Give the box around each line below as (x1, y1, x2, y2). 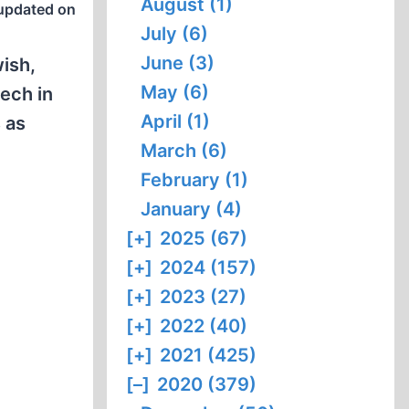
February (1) (141, 169, 249, 191)
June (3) (141, 52, 215, 74)
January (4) (141, 198, 243, 220)
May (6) (141, 81, 210, 103)
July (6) (141, 23, 209, 45)
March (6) (141, 140, 228, 162)
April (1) (141, 110, 211, 132)
